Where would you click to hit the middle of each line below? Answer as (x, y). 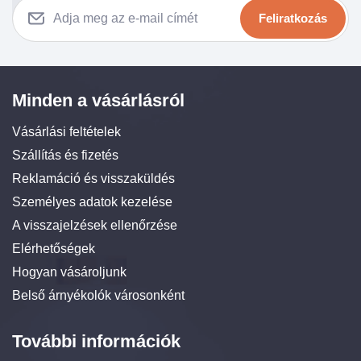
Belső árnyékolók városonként (98, 295)
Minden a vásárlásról (98, 100)
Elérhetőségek (54, 248)
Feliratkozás (293, 19)
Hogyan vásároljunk (69, 272)
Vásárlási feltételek (66, 131)
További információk (96, 342)
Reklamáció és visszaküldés (93, 178)
